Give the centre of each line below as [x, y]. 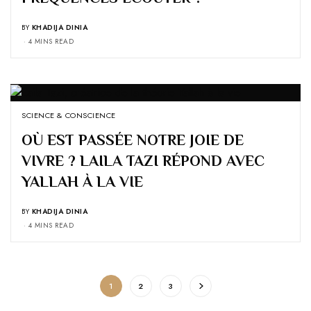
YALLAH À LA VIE [82, 181]
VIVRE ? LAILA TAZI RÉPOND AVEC [143, 160]
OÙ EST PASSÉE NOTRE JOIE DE [133, 140]
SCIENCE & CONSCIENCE [69, 115]
